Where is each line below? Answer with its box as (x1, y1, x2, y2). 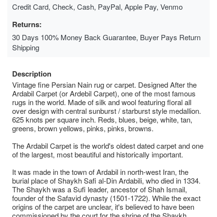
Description (12, 68, 51, 79)
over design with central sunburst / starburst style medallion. (12, 105, 201, 116)
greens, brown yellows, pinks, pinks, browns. (12, 123, 154, 133)
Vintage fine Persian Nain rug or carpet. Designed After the (12, 79, 197, 90)
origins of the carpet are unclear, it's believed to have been (12, 201, 194, 212)
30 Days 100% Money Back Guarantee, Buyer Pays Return (12, 31, 201, 42)
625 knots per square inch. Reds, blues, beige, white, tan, (12, 114, 192, 124)
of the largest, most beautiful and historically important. (12, 149, 183, 159)
